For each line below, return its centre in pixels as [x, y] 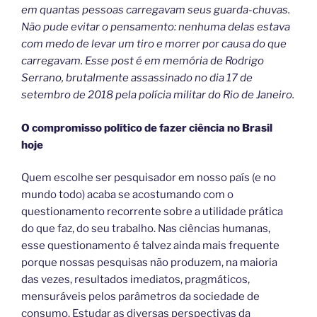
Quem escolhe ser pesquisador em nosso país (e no [149, 178]
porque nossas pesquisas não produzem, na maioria [149, 263]
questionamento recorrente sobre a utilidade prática [152, 212]
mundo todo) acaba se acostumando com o [127, 195]
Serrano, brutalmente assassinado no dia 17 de [137, 78]
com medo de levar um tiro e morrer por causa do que [154, 44]
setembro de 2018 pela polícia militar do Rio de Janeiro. [158, 95]
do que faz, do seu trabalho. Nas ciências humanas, [146, 229]
